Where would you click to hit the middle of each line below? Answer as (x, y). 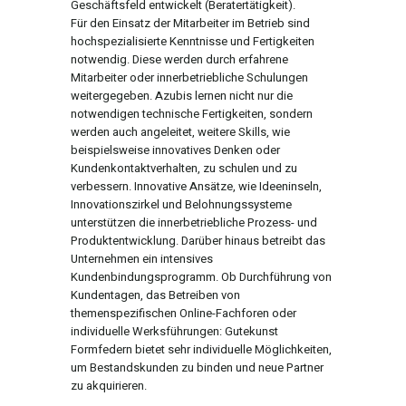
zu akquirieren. (109, 386)
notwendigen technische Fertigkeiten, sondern (192, 114)
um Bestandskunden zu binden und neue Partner (197, 368)
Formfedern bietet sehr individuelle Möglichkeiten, (201, 350)
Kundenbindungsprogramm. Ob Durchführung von (201, 277)
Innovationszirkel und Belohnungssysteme (181, 205)
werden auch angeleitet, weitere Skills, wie (180, 132)
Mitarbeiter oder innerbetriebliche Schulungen (189, 78)
